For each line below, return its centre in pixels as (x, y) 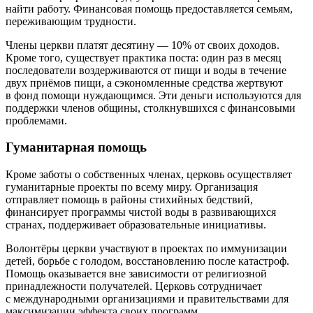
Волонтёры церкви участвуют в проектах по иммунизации (146, 248)
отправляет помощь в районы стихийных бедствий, (129, 199)
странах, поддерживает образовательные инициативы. (136, 225)
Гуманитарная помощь (76, 147)
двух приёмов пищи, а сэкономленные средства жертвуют (144, 82)
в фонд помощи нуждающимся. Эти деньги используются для (153, 95)
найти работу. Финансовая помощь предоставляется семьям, (149, 8)
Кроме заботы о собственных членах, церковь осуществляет (149, 174)
